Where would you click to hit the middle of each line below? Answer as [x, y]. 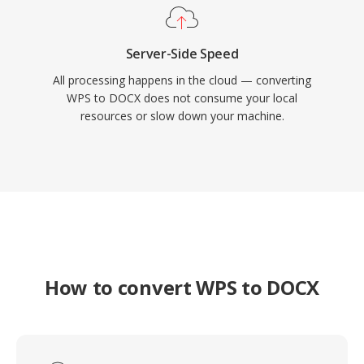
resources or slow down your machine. [182, 116]
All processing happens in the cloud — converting [182, 80]
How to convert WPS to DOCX [182, 287]
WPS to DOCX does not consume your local [182, 98]
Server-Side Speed [182, 54]
